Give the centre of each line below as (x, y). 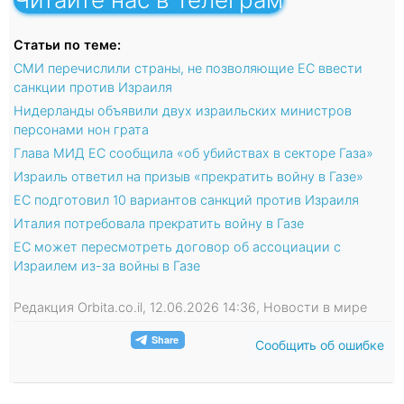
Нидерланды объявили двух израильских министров (183, 110)
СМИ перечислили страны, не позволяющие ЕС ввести (188, 68)
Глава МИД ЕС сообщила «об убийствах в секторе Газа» (193, 152)
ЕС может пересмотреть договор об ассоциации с (177, 246)
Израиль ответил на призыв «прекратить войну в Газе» (188, 176)
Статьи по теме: (67, 44)
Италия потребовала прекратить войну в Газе (159, 223)
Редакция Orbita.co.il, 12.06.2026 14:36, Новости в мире (190, 307)
